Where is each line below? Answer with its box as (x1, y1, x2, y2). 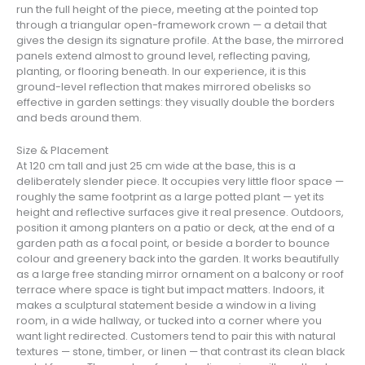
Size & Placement (16, 143, 108, 157)
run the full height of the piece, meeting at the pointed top (16, 2, 319, 17)
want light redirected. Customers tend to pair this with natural (16, 328, 336, 343)
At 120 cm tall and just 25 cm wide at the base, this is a (16, 158, 296, 173)
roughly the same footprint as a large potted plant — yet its (16, 189, 324, 204)
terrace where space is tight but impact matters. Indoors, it (16, 282, 324, 297)
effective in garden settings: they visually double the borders (16, 95, 335, 110)
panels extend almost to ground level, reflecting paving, (16, 49, 310, 64)
